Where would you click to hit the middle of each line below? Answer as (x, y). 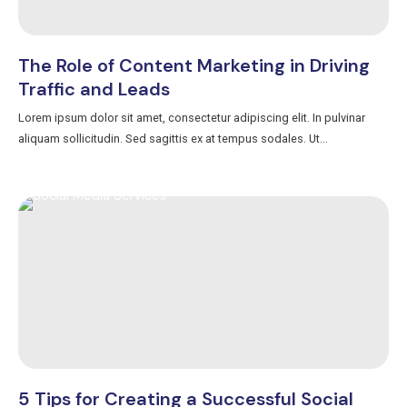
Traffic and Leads (94, 89)
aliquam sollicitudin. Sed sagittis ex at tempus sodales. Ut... (173, 138)
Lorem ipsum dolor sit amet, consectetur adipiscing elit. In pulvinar (192, 117)
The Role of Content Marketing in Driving (194, 65)
